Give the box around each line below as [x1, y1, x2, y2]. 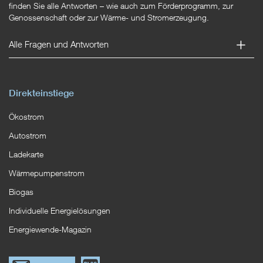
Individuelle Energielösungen [9, 206, 110, 216]
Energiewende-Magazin [9, 225, 92, 235]
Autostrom [9, 131, 46, 141]
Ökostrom [9, 112, 44, 122]
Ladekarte [9, 150, 43, 160]
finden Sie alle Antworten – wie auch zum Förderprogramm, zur [9, 1, 233, 11]
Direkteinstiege [9, 87, 74, 99]
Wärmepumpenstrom [9, 168, 85, 178]
